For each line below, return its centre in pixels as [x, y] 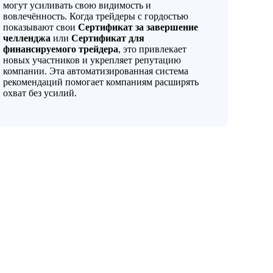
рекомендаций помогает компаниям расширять [101, 82]
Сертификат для [108, 38]
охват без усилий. [40, 93]
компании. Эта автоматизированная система [96, 71]
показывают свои [41, 27]
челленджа [27, 38]
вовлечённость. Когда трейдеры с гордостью [96, 16]
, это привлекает [153, 49]
